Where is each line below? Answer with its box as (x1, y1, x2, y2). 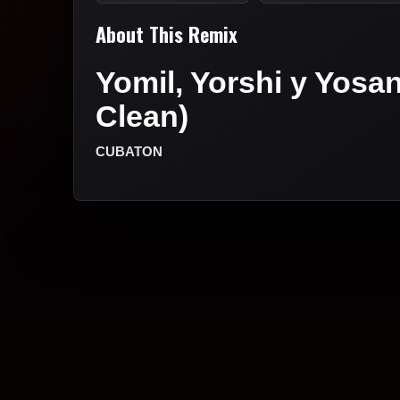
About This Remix (96, 20, 237, 48)
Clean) (96, 99, 188, 133)
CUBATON (96, 144, 162, 159)
